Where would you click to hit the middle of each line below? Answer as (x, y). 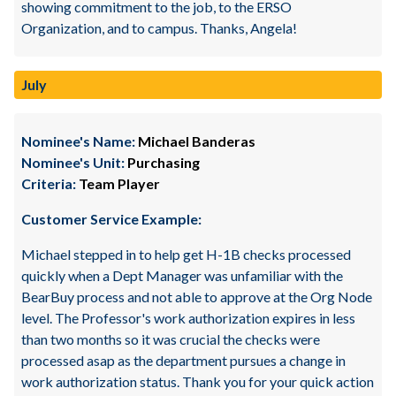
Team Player (118, 183)
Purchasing (162, 162)
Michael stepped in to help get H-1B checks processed (186, 254)
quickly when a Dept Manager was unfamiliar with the (182, 275)
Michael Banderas (195, 141)
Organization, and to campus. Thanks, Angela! (159, 28)
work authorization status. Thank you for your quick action (198, 381)
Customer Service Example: (111, 219)
